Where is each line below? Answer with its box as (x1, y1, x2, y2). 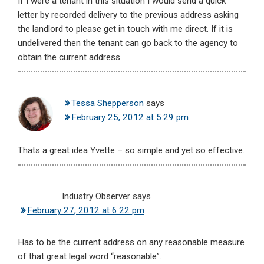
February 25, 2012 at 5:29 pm (71, 112, 189, 123)
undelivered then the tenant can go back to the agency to (18, 38, 238, 49)
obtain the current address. (18, 52, 122, 63)
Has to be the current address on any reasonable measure (18, 237, 245, 248)
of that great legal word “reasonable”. (18, 251, 161, 262)
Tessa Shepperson (71, 98, 144, 109)
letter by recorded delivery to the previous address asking (18, 9, 239, 21)
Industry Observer (62, 191, 130, 202)
